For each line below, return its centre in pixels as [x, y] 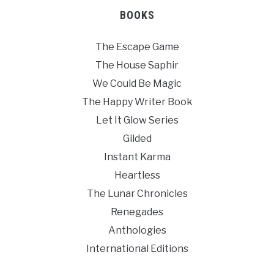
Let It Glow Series [137, 120]
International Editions [137, 249]
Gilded [137, 139]
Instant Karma [137, 157]
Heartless [137, 175]
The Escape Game [137, 47]
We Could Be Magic [137, 83]
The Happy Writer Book [137, 102]
